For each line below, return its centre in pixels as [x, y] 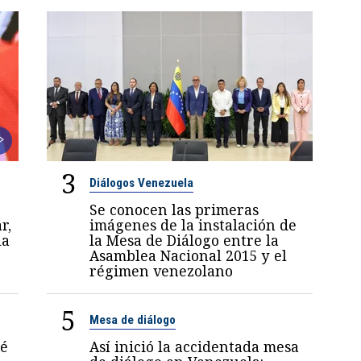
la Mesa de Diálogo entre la [185, 241]
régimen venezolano [162, 271]
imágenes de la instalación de [193, 225]
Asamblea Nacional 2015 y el [189, 256]
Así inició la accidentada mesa [195, 347]
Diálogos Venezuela [142, 183]
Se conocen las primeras [174, 210]
